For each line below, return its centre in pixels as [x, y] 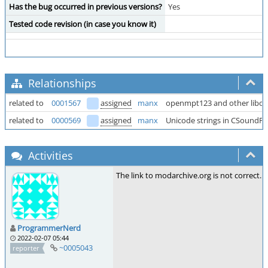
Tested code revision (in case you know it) [83, 24]
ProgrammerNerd [49, 228]
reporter [26, 248]
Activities [49, 156]
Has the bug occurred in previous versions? [86, 7]
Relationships [61, 83]
